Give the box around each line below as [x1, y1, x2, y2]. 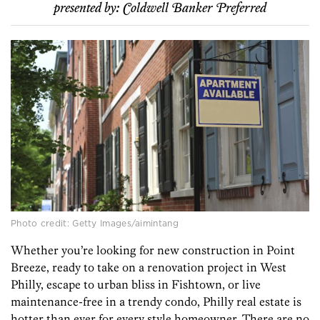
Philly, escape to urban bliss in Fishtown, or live [11, 277, 261, 292]
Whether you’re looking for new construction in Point [11, 243, 295, 258]
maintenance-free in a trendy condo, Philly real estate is [11, 294, 301, 309]
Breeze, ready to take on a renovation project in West [11, 260, 286, 275]
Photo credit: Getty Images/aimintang [11, 217, 179, 230]
